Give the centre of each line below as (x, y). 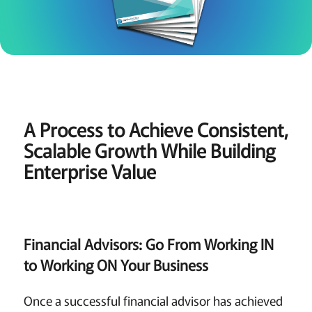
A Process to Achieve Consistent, (156, 130)
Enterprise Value (89, 171)
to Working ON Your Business (116, 264)
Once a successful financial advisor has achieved (153, 300)
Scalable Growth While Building (149, 150)
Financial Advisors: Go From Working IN (148, 243)
